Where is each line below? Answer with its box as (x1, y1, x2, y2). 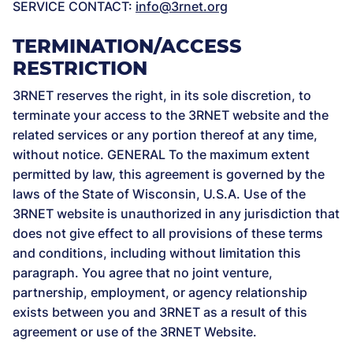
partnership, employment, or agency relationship (13, 284, 307, 300)
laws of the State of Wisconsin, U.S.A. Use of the (13, 186, 306, 202)
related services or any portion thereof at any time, (13, 127, 318, 143)
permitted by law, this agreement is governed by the (13, 166, 325, 182)
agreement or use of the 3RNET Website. (13, 324, 257, 340)
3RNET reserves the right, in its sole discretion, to (13, 87, 311, 103)
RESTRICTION (13, 57, 147, 80)
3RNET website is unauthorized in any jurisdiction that (13, 206, 340, 221)
